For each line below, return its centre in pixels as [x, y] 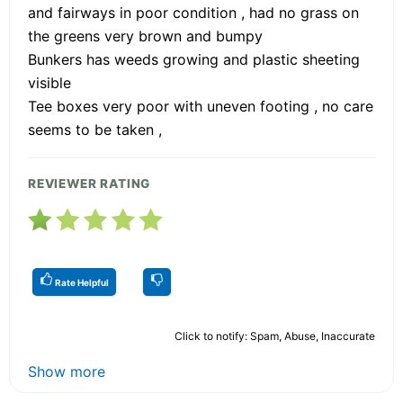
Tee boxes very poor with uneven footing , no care [201, 106]
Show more [67, 371]
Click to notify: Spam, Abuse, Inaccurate [275, 336]
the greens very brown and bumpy [145, 36]
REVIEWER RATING [90, 183]
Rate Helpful [81, 282]
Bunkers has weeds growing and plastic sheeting [194, 59]
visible [49, 82]
